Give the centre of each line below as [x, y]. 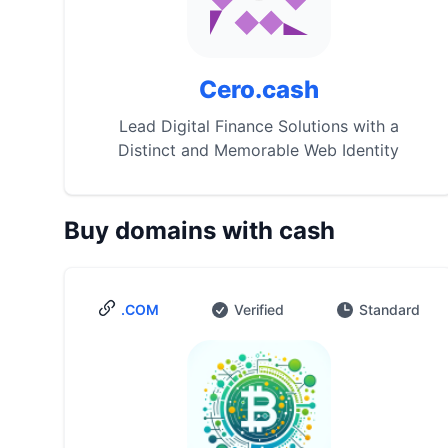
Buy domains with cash [199, 230]
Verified [259, 309]
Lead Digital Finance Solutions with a [258, 126]
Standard [390, 309]
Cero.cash [258, 89]
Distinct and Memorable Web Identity [259, 150]
